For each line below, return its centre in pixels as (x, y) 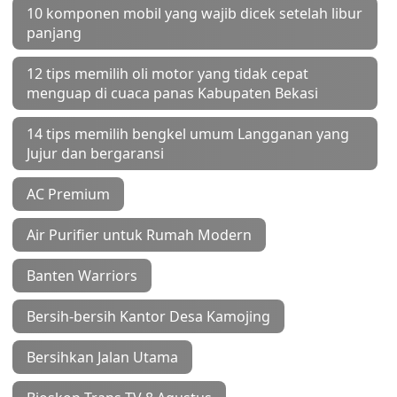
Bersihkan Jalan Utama (102, 357)
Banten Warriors (82, 275)
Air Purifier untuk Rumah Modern (139, 234)
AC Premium (68, 194)
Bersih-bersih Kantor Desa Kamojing (148, 316)
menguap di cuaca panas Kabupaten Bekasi (172, 93)
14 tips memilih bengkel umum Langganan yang (188, 133)
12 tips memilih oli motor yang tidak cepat (167, 73)
